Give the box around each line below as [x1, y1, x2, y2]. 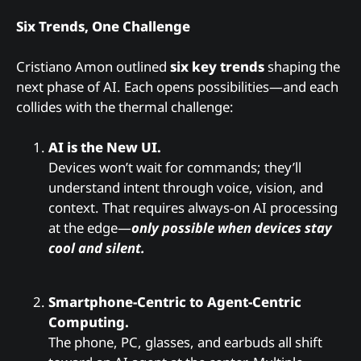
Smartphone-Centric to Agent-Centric [48, 293, 301, 312]
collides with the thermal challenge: [16, 98, 234, 117]
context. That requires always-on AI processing [48, 198, 338, 218]
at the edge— [48, 218, 131, 238]
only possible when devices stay [131, 218, 332, 238]
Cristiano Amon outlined [16, 57, 170, 77]
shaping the [264, 57, 340, 77]
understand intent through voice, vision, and [48, 178, 323, 197]
